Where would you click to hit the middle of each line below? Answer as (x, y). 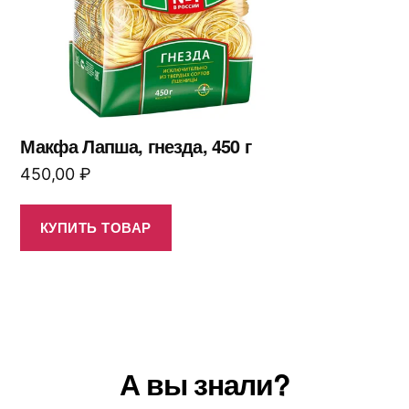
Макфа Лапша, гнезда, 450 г (136, 145)
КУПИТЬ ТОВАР (95, 228)
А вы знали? (204, 383)
